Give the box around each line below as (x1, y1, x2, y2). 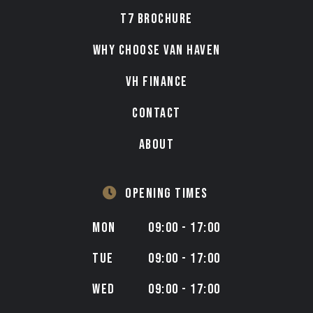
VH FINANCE (125, 73, 188, 90)
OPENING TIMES (125, 185, 208, 202)
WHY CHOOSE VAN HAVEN (92, 42, 221, 59)
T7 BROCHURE (120, 10, 193, 27)
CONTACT (132, 105, 181, 122)
